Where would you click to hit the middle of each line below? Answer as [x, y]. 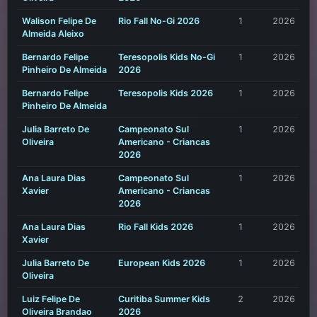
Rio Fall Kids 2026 [155, 227]
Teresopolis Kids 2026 [165, 93]
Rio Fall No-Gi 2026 [158, 21]
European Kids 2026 [161, 263]
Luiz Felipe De [51, 299]
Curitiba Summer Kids [164, 299]
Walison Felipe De [59, 21]
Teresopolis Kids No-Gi [166, 57]
